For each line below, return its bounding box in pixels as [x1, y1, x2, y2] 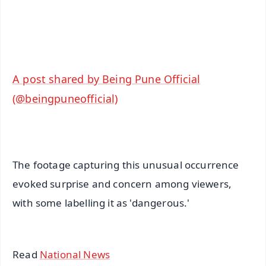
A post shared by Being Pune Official [12, 72, 201, 87]
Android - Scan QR [125, 3, 200, 15]
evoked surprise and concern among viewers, [12, 177, 232, 191]
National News [39, 248, 110, 262]
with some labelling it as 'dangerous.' [12, 196, 190, 210]
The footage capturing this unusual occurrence [12, 158, 239, 172]
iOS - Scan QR [135, 29, 190, 41]
